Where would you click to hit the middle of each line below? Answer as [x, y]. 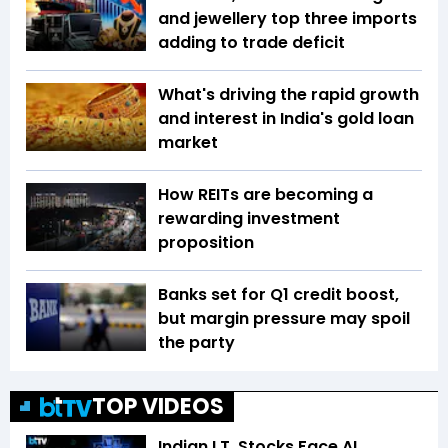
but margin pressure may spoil [284, 319]
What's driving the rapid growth [288, 95]
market [188, 143]
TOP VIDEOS [158, 407]
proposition [206, 243]
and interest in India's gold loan [286, 119]
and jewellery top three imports [287, 19]
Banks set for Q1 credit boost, [278, 295]
